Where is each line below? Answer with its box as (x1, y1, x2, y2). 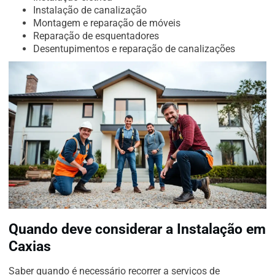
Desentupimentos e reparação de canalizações (33, 42, 235, 55)
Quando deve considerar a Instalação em (9, 220, 266, 238)
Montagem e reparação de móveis (33, 17, 180, 29)
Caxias (9, 238, 51, 255)
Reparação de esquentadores (33, 29, 159, 42)
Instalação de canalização (33, 4, 147, 16)
